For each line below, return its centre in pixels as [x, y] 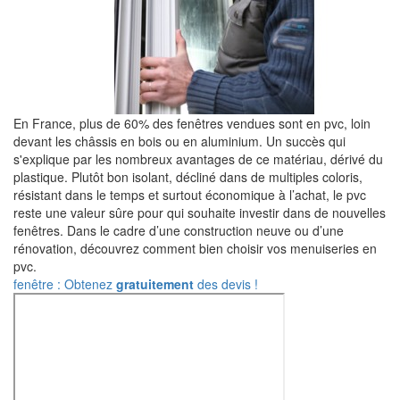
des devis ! [226, 284]
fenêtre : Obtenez [65, 284]
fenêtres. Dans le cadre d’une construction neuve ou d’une [179, 230]
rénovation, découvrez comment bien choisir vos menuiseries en [195, 248]
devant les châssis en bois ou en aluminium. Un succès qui [179, 141]
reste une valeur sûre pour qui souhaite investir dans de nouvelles [200, 212]
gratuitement [155, 284]
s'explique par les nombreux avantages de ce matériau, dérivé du [198, 159]
